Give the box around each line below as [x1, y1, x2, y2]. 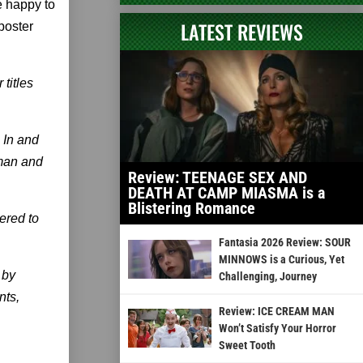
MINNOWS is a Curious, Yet [218, 252, 344, 266]
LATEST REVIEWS [180, 16, 303, 46]
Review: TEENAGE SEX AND [128, 167, 307, 187]
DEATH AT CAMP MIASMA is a [128, 182, 325, 203]
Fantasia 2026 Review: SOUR [218, 235, 351, 249]
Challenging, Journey [218, 269, 317, 283]
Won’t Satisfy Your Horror [218, 321, 336, 335]
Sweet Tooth [218, 338, 275, 352]
